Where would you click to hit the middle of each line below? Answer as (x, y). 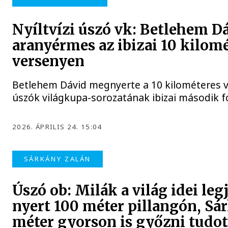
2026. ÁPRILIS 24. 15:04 (57, 126)
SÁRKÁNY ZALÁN (58, 159)
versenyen (49, 61)
